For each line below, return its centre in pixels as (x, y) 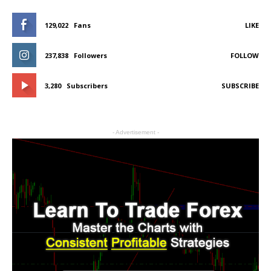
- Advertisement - (135, 132)
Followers (90, 56)
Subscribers (87, 86)
